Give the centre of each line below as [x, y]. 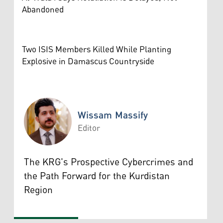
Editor [89, 128]
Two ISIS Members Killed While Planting [97, 50]
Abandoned [43, 10]
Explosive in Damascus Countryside [88, 61]
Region [38, 190]
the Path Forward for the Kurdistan [97, 176]
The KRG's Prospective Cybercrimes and [109, 162]
